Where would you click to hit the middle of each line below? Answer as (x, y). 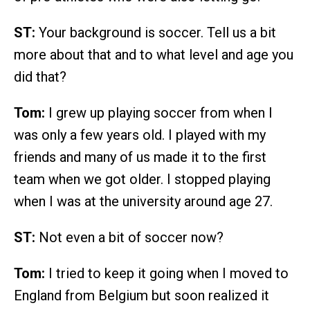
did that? (40, 76)
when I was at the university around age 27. (143, 201)
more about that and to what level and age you (154, 54)
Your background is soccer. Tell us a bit (156, 32)
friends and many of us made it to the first (140, 157)
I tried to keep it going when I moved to (167, 273)
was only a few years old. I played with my (140, 135)
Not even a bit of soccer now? (129, 237)
